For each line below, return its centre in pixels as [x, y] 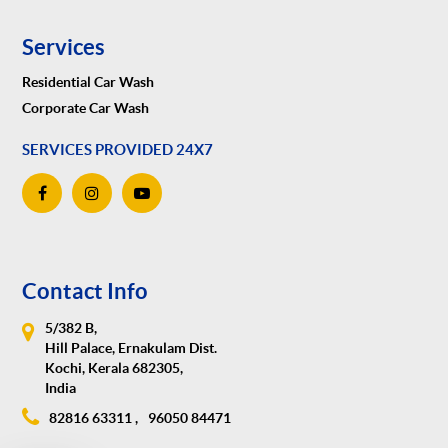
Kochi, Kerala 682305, [114, 367]
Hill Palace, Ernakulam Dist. [131, 347]
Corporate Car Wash [86, 107]
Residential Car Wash [88, 81]
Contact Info [85, 290]
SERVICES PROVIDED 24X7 [118, 149]
